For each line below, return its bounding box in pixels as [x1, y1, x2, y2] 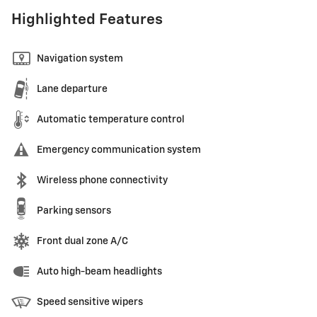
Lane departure [37, 83, 108, 94]
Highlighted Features [11, 12, 163, 28]
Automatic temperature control [37, 114, 185, 125]
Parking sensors [37, 205, 111, 216]
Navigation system [37, 53, 123, 64]
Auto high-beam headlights [37, 266, 162, 277]
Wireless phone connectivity [37, 175, 168, 185]
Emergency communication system [37, 144, 201, 155]
